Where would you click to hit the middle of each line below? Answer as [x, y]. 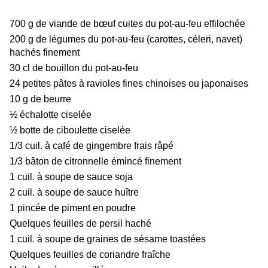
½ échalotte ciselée [51, 115]
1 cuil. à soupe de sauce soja [71, 177]
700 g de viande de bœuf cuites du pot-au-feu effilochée [127, 24]
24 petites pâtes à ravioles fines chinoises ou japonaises [129, 84]
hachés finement [45, 53]
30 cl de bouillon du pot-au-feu [74, 68]
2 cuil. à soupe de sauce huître [74, 193]
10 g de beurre [40, 99]
